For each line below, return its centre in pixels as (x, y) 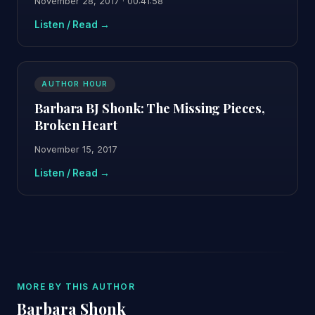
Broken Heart (76, 124)
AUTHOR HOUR (75, 84)
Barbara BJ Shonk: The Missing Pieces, (150, 108)
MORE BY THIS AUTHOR (76, 286)
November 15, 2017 (76, 150)
